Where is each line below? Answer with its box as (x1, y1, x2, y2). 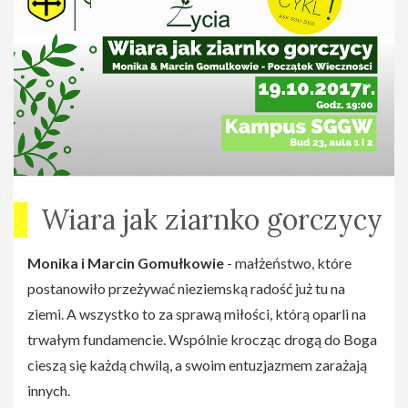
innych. (27, 382, 70, 400)
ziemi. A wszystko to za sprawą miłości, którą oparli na (27, 305, 366, 323)
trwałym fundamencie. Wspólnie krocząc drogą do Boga (27, 331, 377, 349)
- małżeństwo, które (224, 254, 352, 272)
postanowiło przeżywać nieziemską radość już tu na (27, 280, 345, 298)
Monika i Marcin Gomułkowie (27, 254, 224, 272)
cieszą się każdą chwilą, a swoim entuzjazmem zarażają (27, 356, 367, 374)
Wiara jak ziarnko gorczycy (41, 202, 382, 238)
